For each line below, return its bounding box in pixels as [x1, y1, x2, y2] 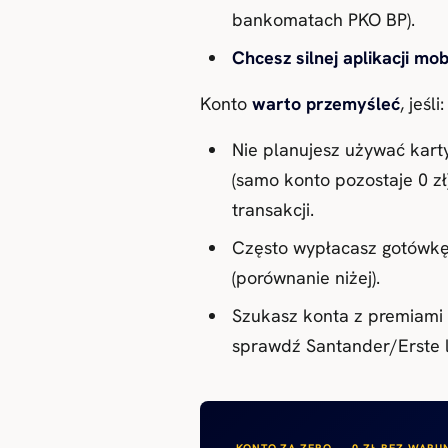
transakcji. [232, 197, 314, 221]
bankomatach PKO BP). [232, 7, 415, 31]
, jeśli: [400, 91, 444, 115]
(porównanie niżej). [232, 265, 380, 289]
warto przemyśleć [252, 91, 400, 115]
